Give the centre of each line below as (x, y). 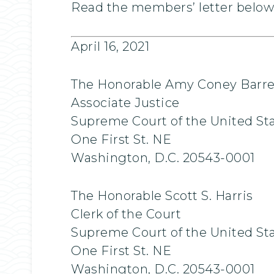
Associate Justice (125, 102)
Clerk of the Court (126, 214)
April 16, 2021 (110, 46)
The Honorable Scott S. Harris (162, 195)
